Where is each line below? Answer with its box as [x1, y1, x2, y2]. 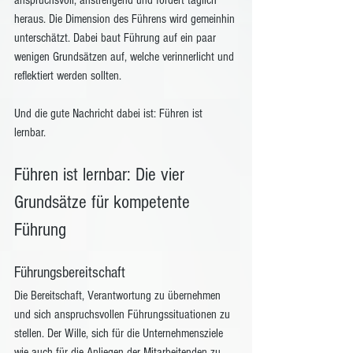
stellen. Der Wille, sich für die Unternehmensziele [14, 326, 226, 340]
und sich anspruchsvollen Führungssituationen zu [14, 307, 233, 321]
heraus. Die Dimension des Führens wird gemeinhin [14, 12, 238, 26]
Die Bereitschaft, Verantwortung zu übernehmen [14, 288, 224, 303]
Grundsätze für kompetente [14, 191, 195, 213]
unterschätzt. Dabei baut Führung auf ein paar [14, 31, 219, 45]
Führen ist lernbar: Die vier [14, 164, 189, 185]
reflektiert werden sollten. [14, 69, 124, 83]
